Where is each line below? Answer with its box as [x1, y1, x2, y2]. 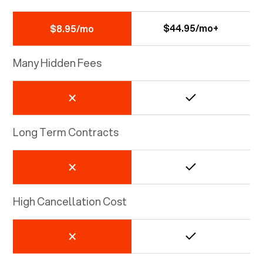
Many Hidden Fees [13, 55, 102, 70]
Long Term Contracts [13, 124, 119, 140]
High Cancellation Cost [13, 193, 127, 209]
